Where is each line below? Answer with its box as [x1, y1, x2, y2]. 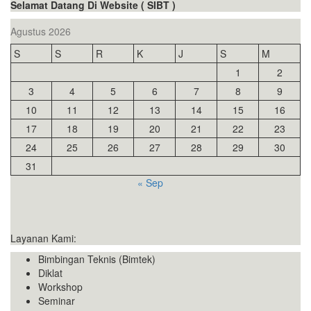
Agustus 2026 [10, 24, 71, 39]
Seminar [38, 294, 75, 308]
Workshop [38, 280, 83, 294]
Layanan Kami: [10, 231, 76, 246]
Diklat [38, 266, 62, 280]
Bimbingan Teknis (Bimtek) [38, 252, 155, 267]
